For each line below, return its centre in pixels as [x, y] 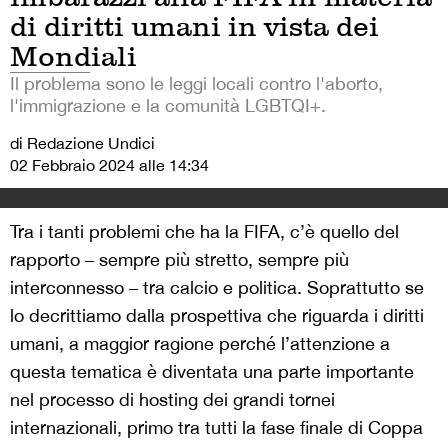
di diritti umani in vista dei [194, 27]
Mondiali [73, 57]
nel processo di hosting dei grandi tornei [172, 400]
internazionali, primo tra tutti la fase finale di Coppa [216, 428]
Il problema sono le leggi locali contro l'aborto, [196, 84]
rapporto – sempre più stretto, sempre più [179, 260]
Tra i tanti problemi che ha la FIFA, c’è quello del [204, 232]
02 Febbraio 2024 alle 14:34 [109, 165]
